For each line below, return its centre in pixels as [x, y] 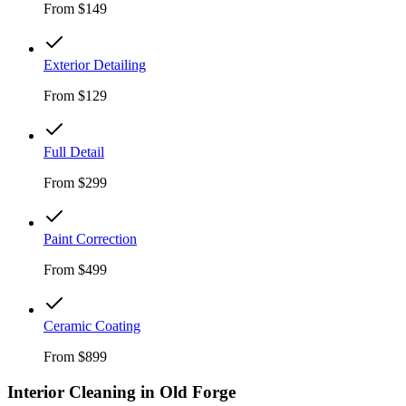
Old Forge [198, 391]
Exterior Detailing [95, 65]
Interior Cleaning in [83, 391]
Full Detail [74, 152]
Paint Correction [90, 239]
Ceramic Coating [92, 326]
